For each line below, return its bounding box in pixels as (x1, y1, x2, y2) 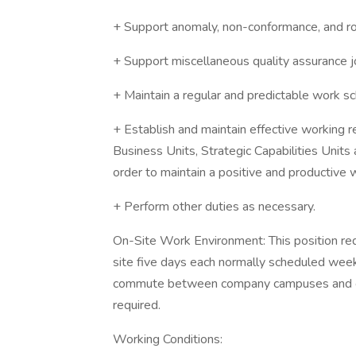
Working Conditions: (113, 331, 222, 348)
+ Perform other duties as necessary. (113, 198, 315, 215)
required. (113, 296, 161, 314)
